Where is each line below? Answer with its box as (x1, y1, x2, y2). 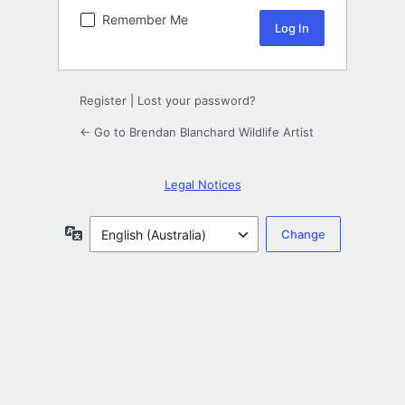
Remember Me (102, 12, 188, 28)
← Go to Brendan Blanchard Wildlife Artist (80, 125, 314, 140)
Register (80, 93, 127, 108)
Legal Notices (164, 177, 241, 193)
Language (81, 224, 142, 240)
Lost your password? (137, 93, 256, 108)
